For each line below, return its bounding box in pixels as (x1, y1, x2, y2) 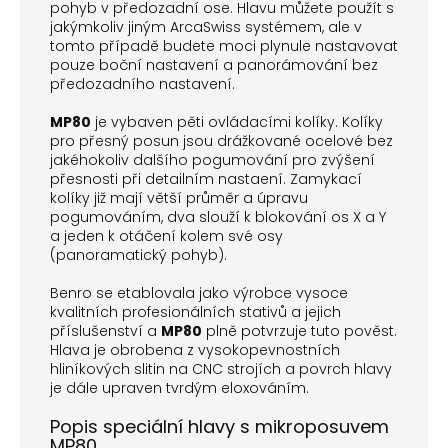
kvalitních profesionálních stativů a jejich (50, 302, 341, 323)
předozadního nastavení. (50, 74, 235, 95)
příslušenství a (50, 321, 161, 342)
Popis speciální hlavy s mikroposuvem (50, 414, 389, 440)
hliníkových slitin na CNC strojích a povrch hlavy (50, 359, 392, 380)
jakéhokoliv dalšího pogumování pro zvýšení (50, 150, 375, 171)
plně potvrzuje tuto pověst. (202, 321, 397, 342)
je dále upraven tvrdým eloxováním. (50, 378, 309, 399)
